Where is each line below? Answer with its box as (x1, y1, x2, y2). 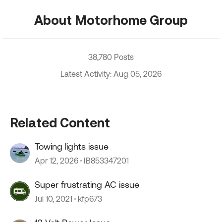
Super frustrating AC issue (35, 179, 139, 190)
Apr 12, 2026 (35, 156, 78, 165)
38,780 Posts (88, 53, 134, 61)
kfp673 (78, 194, 102, 203)
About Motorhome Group (34, 12, 188, 27)
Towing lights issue (35, 141, 109, 152)
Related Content (10, 115, 110, 130)
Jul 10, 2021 (35, 194, 72, 203)
